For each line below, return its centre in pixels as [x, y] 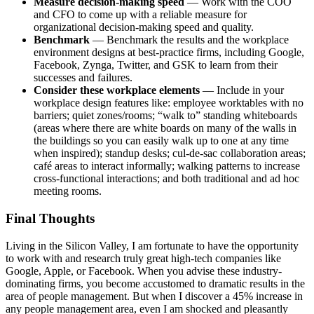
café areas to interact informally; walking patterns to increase [167, 166]
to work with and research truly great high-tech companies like [143, 258]
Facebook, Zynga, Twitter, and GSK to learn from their [156, 65]
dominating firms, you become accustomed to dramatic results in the [155, 283]
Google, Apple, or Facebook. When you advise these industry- [144, 271]
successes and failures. [83, 78]
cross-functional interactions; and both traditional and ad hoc [166, 179]
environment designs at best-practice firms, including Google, [169, 53]
